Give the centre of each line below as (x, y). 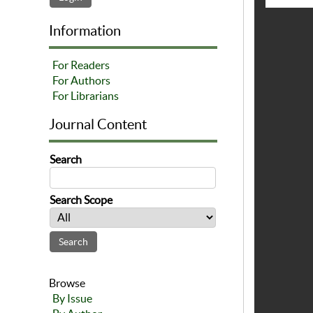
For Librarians (86, 96)
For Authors (81, 81)
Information (85, 31)
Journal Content (98, 125)
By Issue (72, 299)
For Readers (81, 65)
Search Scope (81, 200)
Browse (67, 283)
